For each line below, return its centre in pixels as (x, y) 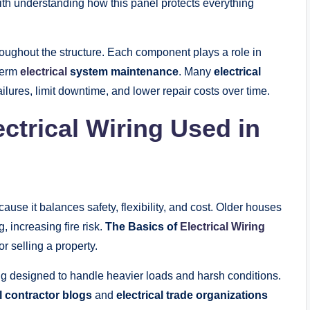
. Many (196, 72)
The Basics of (143, 227)
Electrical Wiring (222, 227)
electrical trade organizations (192, 295)
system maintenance (123, 72)
